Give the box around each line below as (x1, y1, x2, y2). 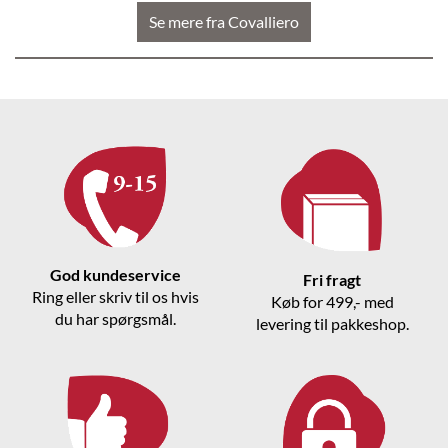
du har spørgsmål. (55, 309, 177, 329)
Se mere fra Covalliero (149, 12, 299, 31)
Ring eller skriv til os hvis (32, 287, 200, 307)
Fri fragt (303, 270, 362, 290)
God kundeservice (50, 265, 182, 285)
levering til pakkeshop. (255, 314, 409, 334)
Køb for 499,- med (270, 292, 394, 312)
